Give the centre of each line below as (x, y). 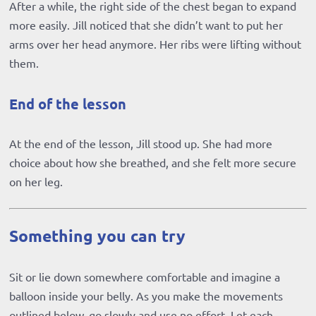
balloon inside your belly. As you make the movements (146, 296)
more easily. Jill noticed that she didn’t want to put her (146, 25)
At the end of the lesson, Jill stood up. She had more (141, 144)
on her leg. (36, 182)
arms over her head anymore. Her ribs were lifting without (156, 44)
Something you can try (98, 236)
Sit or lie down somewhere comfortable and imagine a (145, 277)
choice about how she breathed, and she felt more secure (153, 163)
